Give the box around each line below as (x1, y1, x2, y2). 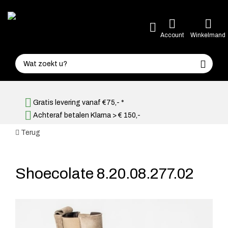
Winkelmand (190, 31, 225, 39)
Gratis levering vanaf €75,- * (32, 99, 124, 106)
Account (160, 31, 184, 39)
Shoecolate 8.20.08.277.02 (15, 165, 194, 182)
